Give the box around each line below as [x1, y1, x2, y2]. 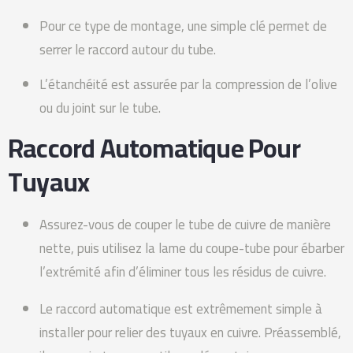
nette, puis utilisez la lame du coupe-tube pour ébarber [39, 235, 344, 261]
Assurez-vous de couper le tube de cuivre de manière [39, 211, 331, 237]
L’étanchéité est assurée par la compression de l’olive [39, 72, 337, 98]
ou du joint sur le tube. [39, 95, 161, 121]
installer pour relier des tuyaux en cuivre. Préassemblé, [39, 319, 341, 345]
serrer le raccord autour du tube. [39, 36, 216, 62]
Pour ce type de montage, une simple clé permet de [39, 13, 327, 39]
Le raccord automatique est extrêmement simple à [39, 295, 322, 321]
